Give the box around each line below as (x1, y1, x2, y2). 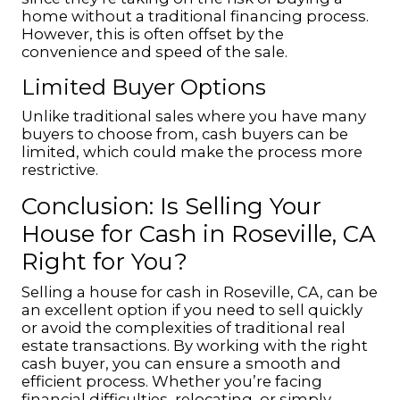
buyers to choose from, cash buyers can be (21, 125, 348, 143)
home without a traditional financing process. (21, 7, 369, 25)
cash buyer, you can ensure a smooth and (21, 354, 341, 372)
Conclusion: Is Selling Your (21, 192, 321, 221)
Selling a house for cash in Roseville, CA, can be (21, 283, 378, 301)
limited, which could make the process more (21, 143, 362, 161)
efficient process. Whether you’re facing (21, 372, 322, 390)
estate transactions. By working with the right (21, 337, 368, 354)
